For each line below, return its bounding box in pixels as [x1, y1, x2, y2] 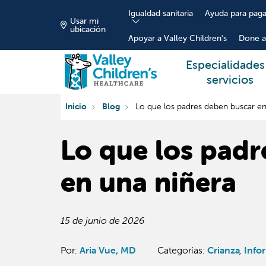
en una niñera [61, 166, 236, 198]
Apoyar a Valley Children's [128, 33, 227, 43]
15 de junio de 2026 [61, 214, 144, 226]
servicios [206, 72, 254, 87]
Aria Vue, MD [80, 244, 136, 256]
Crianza [207, 244, 240, 256]
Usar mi [70, 15, 99, 26]
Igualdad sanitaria [128, 8, 193, 18]
